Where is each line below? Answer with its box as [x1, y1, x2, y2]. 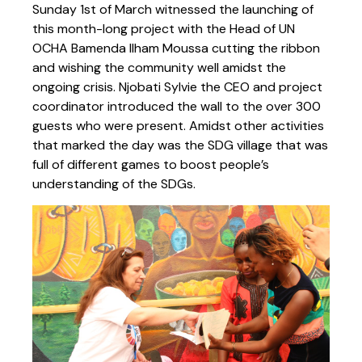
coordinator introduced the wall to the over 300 [32, 97, 321, 115]
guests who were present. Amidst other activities [32, 116, 324, 134]
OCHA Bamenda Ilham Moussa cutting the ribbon [32, 39, 320, 57]
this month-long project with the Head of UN [32, 19, 295, 37]
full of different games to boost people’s [32, 155, 269, 173]
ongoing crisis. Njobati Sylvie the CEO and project [32, 78, 322, 95]
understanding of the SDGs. [32, 175, 196, 192]
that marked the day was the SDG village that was [32, 136, 328, 154]
